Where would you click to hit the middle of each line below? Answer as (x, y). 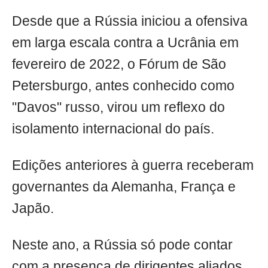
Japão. (33, 209)
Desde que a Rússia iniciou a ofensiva (130, 22)
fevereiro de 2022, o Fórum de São (119, 65)
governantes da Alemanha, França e (124, 187)
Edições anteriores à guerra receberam (133, 166)
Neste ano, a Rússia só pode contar (122, 245)
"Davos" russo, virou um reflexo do (118, 108)
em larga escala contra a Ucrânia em (125, 43)
